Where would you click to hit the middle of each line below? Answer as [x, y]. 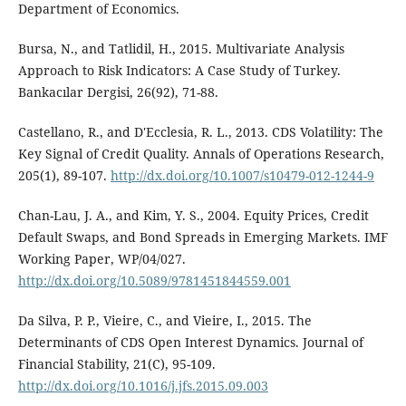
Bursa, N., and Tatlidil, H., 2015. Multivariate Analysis [181, 49]
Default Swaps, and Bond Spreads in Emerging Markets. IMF [203, 237]
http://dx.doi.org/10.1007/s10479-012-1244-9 [242, 176]
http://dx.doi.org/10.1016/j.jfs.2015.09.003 [143, 386]
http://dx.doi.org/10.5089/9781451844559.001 [154, 281]
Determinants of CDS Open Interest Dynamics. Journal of [190, 343]
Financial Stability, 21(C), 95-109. [116, 364]
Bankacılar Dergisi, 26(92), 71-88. [118, 92]
